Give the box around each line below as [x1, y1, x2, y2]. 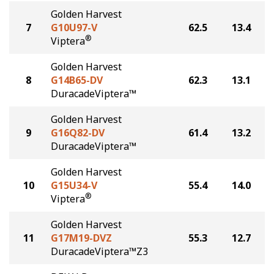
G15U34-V [51, 179, 97, 192]
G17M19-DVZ [51, 231, 112, 245]
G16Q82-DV [51, 126, 105, 139]
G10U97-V [51, 21, 97, 34]
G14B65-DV [51, 73, 103, 87]
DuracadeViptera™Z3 [51, 245, 148, 258]
